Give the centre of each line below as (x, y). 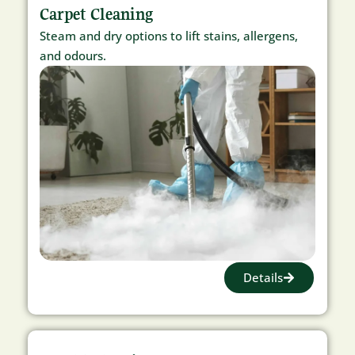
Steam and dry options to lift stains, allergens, (169, 36)
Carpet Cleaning (97, 15)
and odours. (73, 56)
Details (263, 278)
